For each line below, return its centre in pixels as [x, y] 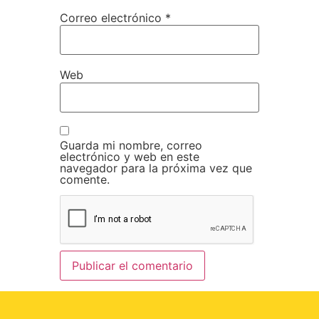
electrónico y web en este [130, 156]
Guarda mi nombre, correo [131, 145]
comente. [85, 179]
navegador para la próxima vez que [156, 168]
